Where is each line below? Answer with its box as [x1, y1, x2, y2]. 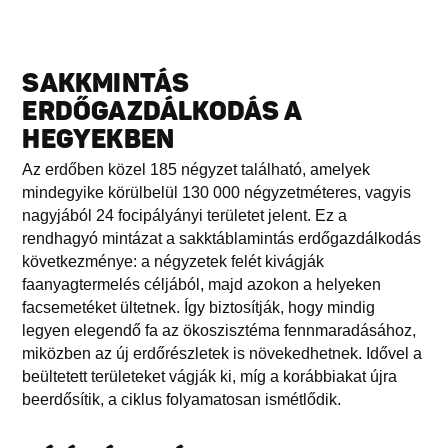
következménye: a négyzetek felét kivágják [22, 252, 325, 270]
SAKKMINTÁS [22, 67, 190, 99]
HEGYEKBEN [22, 123, 175, 155]
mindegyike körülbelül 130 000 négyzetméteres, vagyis [22, 183, 412, 201]
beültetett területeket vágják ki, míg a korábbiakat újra [22, 367, 398, 385]
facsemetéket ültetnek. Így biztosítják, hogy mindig [22, 298, 376, 316]
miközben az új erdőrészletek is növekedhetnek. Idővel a [22, 344, 423, 362]
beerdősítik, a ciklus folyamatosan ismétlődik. [22, 390, 342, 408]
